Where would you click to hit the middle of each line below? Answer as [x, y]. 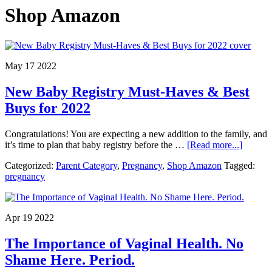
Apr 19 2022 [29, 217]
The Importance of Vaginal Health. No [124, 243]
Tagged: [240, 165]
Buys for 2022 [48, 108]
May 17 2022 [31, 66]
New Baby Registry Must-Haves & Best [127, 91]
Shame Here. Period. [70, 260]
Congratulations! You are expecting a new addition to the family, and [136, 134]
